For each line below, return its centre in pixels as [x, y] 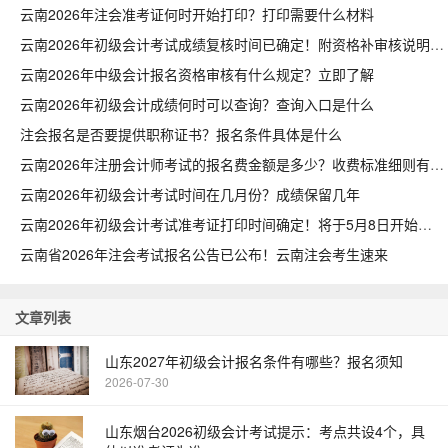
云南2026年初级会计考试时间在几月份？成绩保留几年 [190, 194]
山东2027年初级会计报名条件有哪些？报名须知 [254, 361]
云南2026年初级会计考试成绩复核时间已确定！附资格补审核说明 [437, 44]
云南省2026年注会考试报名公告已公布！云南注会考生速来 [204, 254]
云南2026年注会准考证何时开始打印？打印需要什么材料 [197, 14]
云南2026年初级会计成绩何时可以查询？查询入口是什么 [197, 104]
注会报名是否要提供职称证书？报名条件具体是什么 [181, 134]
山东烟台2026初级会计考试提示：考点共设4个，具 [265, 431]
